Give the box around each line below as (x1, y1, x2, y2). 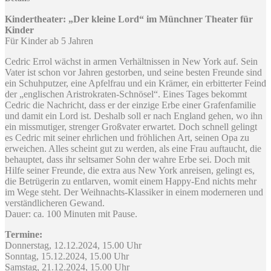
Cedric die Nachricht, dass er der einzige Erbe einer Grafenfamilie (5, 99, 256, 110)
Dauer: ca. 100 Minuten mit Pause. (5, 208, 137, 219)
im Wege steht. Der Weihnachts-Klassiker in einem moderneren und (5, 186, 263, 197)
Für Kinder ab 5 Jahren (5, 35, 93, 46)
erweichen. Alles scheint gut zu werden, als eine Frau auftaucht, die (5, 143, 261, 154)
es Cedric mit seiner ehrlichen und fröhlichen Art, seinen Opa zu (5, 132, 249, 143)
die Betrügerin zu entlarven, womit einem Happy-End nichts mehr (5, 175, 256, 186)
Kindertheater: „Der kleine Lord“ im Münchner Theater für (5, 13, 253, 24)
